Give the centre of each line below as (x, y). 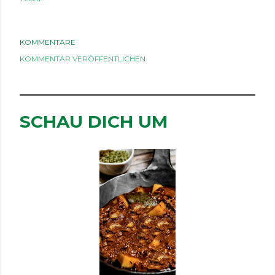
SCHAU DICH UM (94, 122)
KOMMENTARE (48, 42)
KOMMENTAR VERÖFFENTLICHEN (83, 59)
